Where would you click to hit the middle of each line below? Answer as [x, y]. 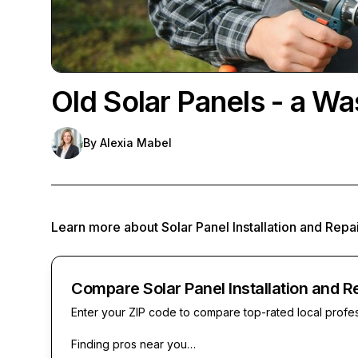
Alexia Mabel [136, 143]
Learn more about [106, 227]
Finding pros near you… [133, 344]
